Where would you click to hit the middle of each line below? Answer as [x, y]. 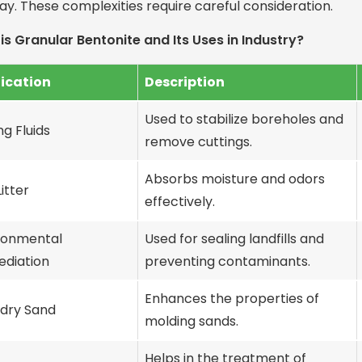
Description [185, 82]
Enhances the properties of [232, 298]
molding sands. [192, 321]
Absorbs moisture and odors [235, 179]
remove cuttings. [198, 141]
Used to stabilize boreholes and [244, 119]
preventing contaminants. [227, 261]
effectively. [180, 201]
